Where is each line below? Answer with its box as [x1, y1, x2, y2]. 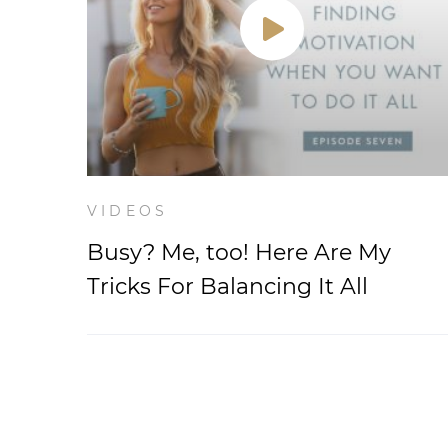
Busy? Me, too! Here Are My [87, 239, 391, 266]
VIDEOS [87, 202, 169, 220]
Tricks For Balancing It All [87, 273, 368, 300]
